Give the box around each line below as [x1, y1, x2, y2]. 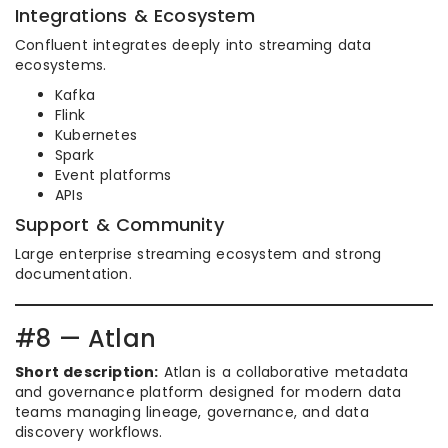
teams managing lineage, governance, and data [15, 402, 369, 423]
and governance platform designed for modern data [15, 382, 402, 403]
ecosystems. [15, 55, 107, 76]
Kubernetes [55, 125, 137, 146]
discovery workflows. [15, 422, 162, 443]
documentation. [15, 264, 132, 285]
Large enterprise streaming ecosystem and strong [15, 244, 382, 265]
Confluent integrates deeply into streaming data [15, 35, 372, 56]
